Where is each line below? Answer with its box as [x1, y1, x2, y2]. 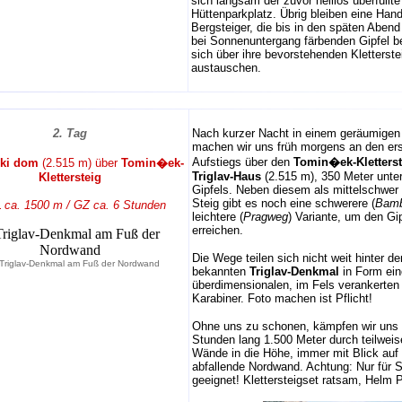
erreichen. [192, 223, 243, 237]
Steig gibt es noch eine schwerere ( [192, 197, 375, 210]
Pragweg [243, 210, 288, 223]
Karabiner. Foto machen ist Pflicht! [192, 292, 372, 305]
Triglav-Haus [192, 170, 261, 183]
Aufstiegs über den [192, 155, 293, 169]
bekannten [192, 265, 249, 278]
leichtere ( [192, 210, 243, 223]
